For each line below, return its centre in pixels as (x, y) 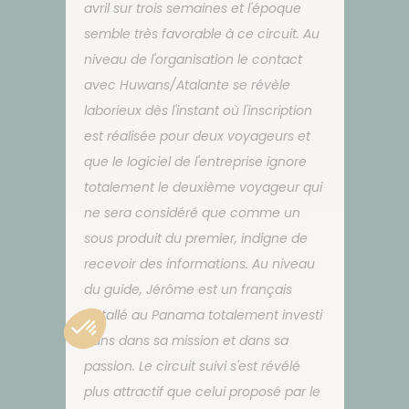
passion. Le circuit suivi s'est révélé (192, 366)
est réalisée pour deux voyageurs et (197, 136)
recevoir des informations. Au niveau (199, 263)
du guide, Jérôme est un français (188, 289)
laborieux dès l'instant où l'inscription (198, 110)
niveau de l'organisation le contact (193, 59)
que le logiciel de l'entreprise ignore (195, 161)
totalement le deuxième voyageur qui (203, 187)
